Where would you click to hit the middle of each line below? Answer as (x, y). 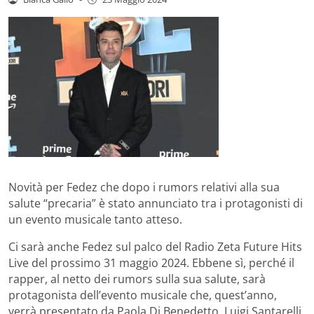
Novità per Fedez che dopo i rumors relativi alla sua (144, 187)
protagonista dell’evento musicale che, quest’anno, (143, 295)
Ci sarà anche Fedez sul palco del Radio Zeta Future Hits (155, 246)
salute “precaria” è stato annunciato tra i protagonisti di (156, 203)
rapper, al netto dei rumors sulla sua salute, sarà (137, 279)
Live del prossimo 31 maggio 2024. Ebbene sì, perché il (151, 262)
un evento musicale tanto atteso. (95, 219)
